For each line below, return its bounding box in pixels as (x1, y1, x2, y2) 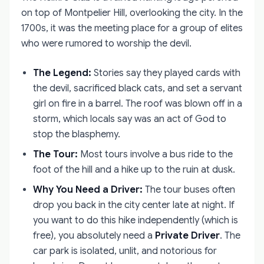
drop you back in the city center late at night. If (33, 199, 235, 211)
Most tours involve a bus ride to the (78, 148, 233, 160)
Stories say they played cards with (91, 67, 240, 79)
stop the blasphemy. (33, 128, 120, 140)
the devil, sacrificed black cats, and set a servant (33, 82, 242, 94)
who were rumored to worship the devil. (21, 37, 192, 49)
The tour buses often (143, 183, 235, 196)
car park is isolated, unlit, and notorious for (33, 245, 217, 257)
